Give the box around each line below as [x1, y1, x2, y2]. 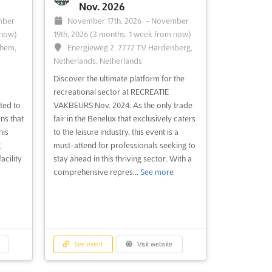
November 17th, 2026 [67, 16, 144, 25]
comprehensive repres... [53, 168, 140, 177]
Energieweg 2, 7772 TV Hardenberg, [67, 43, 193, 52]
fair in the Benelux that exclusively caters [53, 114, 195, 123]
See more [140, 168, 174, 177]
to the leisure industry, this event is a [53, 127, 178, 137]
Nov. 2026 [78, 1, 125, 13]
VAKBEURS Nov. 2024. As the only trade [53, 101, 192, 110]
